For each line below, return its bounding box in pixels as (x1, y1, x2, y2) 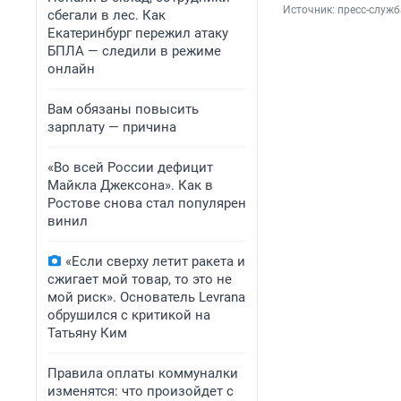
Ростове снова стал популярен (47, 195, 246, 211)
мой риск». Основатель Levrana (47, 289, 245, 305)
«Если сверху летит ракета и (65, 253, 245, 269)
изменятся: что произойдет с (47, 383, 234, 399)
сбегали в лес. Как (47, 7, 166, 23)
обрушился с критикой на (47, 307, 210, 323)
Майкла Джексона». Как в (47, 177, 213, 193)
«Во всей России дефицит (47, 159, 213, 175)
